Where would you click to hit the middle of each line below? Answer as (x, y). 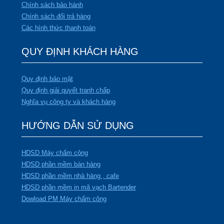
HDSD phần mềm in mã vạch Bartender (78, 187)
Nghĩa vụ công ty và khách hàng (68, 102)
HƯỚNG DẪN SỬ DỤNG (77, 126)
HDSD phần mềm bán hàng (61, 164)
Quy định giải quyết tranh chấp (65, 90)
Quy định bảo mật (47, 79)
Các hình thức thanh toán (58, 28)
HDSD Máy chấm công (54, 153)
